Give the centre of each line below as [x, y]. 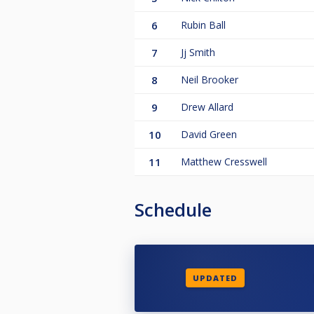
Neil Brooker [210, 79]
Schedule [173, 209]
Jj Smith [198, 52]
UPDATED [215, 278]
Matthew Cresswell [224, 161]
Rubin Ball [203, 25]
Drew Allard [207, 107]
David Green [209, 134]
